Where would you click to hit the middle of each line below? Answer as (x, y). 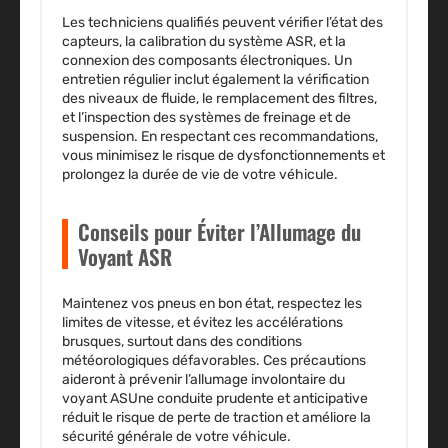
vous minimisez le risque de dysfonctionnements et (223, 156)
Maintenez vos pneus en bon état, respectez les (212, 304)
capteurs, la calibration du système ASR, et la (204, 42)
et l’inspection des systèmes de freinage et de (206, 118)
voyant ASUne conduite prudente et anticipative (215, 399)
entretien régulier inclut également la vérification (215, 80)
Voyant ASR (125, 257)
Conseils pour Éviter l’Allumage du (219, 232)
